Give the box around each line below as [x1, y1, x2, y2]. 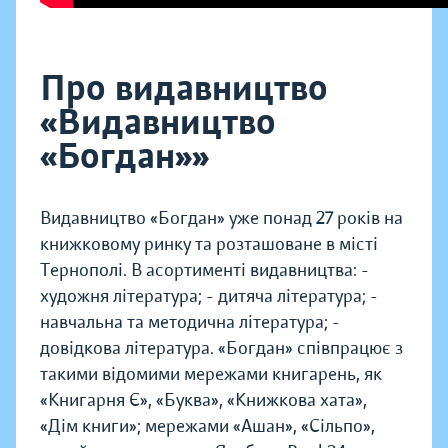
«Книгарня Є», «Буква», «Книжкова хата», [40, 389, 367, 412]
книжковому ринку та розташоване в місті [40, 233, 378, 256]
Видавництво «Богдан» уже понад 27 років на [40, 207, 403, 230]
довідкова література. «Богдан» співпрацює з [40, 337, 403, 360]
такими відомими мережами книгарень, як [40, 363, 382, 386]
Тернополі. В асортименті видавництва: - [40, 259, 369, 282]
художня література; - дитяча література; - [40, 285, 378, 308]
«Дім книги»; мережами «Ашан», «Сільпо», [40, 415, 375, 438]
